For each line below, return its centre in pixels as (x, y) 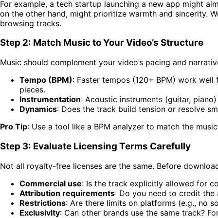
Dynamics (38, 109)
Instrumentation (50, 100)
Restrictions (43, 203)
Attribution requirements (67, 193)
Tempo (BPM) (46, 80)
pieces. (32, 90)
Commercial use (51, 183)
